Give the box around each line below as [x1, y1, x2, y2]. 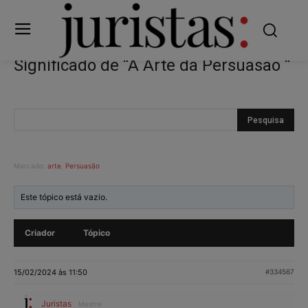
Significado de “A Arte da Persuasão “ [14, 55, 290, 75]
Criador [25, 227, 55, 238]
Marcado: [14, 161, 47, 170]
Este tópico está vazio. [21, 191, 108, 202]
